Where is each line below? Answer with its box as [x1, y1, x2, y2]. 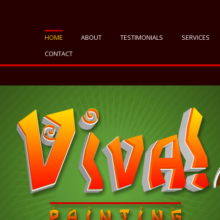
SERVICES [181, 33, 210, 42]
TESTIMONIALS [120, 33, 163, 42]
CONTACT [44, 50, 73, 58]
